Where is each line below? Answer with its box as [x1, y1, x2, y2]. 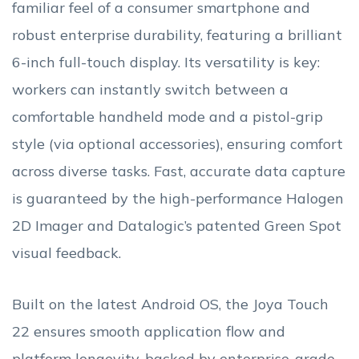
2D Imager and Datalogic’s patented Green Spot [12, 216, 341, 236]
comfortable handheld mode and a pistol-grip [12, 107, 323, 127]
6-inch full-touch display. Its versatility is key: [12, 53, 320, 72]
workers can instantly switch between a [12, 80, 288, 99]
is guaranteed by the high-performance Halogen [12, 189, 344, 208]
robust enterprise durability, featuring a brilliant [12, 26, 342, 45]
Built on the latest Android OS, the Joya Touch [12, 295, 329, 314]
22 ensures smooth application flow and [12, 322, 285, 341]
